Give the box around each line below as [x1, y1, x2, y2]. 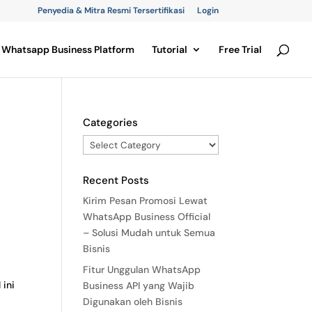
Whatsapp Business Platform [1, 43, 134, 56]
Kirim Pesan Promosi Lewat [83, 194, 208, 207]
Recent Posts [83, 173, 150, 187]
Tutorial [152, 43, 187, 56]
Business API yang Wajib [83, 279, 195, 292]
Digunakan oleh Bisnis [83, 295, 183, 308]
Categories [83, 116, 139, 130]
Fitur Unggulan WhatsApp [83, 263, 201, 276]
